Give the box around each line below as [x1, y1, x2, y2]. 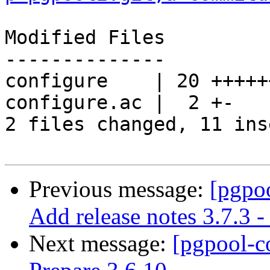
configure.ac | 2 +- [5, 92, 234, 114]
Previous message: [29, 176, 210, 202]
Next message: [29, 230, 172, 257]
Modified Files [5, 27, 165, 49]
